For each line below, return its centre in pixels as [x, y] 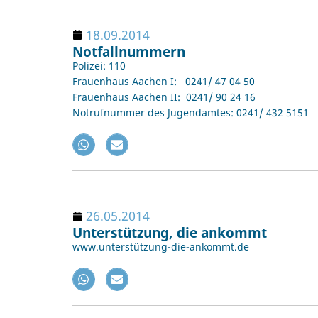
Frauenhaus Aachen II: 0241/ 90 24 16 [164, 97]
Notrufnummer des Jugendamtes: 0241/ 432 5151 [191, 112]
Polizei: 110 [99, 65]
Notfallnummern [129, 51]
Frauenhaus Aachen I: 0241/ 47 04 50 [164, 81]
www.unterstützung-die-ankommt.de [161, 247]
